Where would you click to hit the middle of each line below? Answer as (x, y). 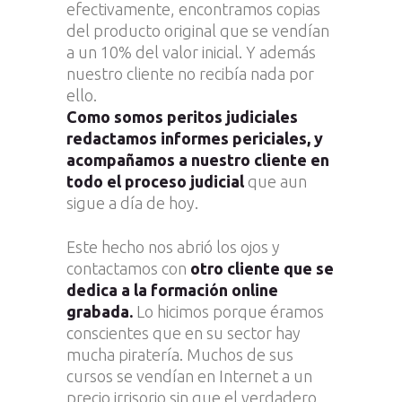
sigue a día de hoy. (132, 202)
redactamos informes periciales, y (195, 138)
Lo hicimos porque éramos (228, 311)
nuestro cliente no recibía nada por (190, 73)
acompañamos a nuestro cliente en (198, 159)
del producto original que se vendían (198, 30)
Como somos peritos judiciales (182, 116)
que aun (277, 181)
